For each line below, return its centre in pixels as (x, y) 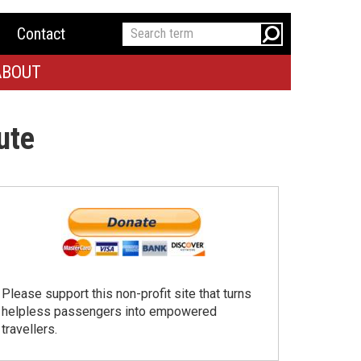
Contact (41, 34)
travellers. (29, 330)
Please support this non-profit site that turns (127, 294)
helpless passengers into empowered (109, 312)
